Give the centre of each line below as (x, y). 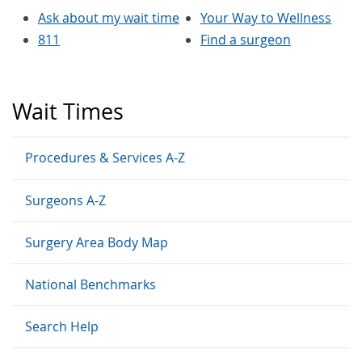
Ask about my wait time (109, 18)
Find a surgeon (246, 40)
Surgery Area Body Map (97, 242)
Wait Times (68, 112)
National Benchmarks (90, 284)
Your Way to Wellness (266, 18)
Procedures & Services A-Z (105, 157)
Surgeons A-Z (65, 200)
